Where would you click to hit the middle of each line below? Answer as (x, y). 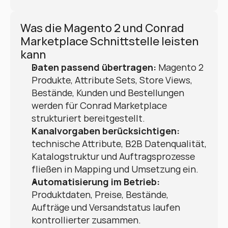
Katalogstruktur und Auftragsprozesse (113, 156)
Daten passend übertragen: (94, 67)
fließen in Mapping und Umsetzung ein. (115, 169)
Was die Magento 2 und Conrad (102, 28)
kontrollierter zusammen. (86, 220)
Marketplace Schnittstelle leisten (109, 41)
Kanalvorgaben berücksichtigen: (106, 131)
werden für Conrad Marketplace (99, 105)
